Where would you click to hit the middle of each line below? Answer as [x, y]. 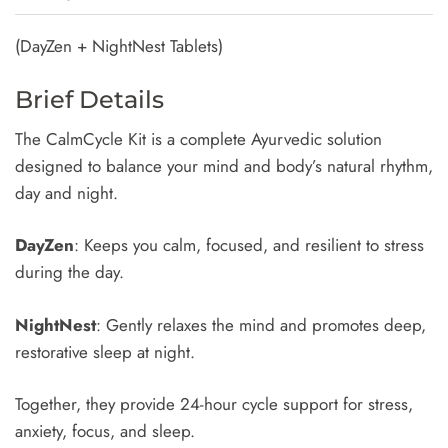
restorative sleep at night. [105, 351]
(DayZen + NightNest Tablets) [119, 46]
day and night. [66, 192]
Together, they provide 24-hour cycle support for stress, [214, 404]
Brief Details [89, 99]
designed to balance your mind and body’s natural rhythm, [224, 165]
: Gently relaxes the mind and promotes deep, [261, 324]
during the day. [69, 272]
